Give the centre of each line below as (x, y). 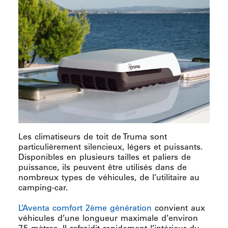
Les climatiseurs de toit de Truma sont (93, 137)
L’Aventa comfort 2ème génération (85, 208)
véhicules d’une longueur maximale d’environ (108, 218)
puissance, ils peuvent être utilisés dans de (103, 167)
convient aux (178, 208)
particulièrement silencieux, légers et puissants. (110, 147)
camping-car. (43, 188)
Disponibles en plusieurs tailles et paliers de (105, 157)
